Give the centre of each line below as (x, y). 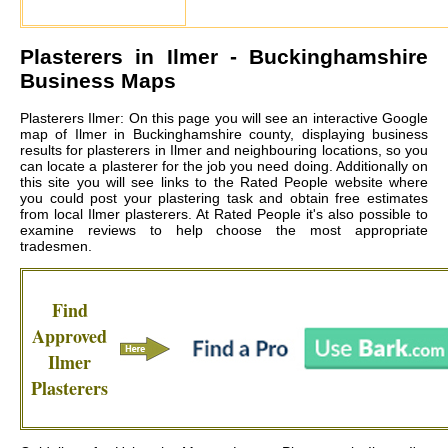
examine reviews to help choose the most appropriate (224, 230)
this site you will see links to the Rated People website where (224, 182)
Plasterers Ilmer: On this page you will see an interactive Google (224, 118)
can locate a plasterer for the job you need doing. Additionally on (224, 166)
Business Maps (98, 80)
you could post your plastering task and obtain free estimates (224, 198)
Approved (69, 336)
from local (54, 214)
